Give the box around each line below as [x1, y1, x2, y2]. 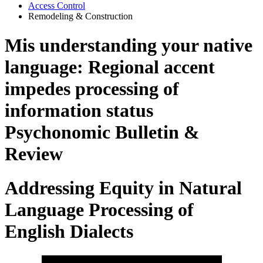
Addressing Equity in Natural [5, 177, 242, 199]
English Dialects [5, 221, 133, 242]
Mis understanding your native [5, 34, 252, 56]
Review [5, 143, 63, 164]
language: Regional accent [5, 56, 215, 77]
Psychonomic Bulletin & [5, 121, 200, 143]
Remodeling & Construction [28, 11, 133, 22]
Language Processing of [5, 199, 194, 221]
